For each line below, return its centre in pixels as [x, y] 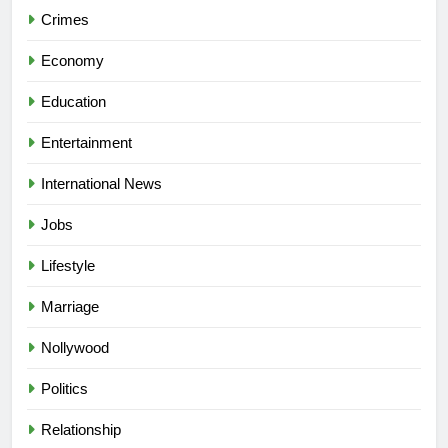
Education [73, 101]
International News [101, 183]
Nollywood [75, 347]
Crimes [65, 19]
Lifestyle [68, 265]
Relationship [81, 429]
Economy [72, 60]
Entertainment [86, 142]
